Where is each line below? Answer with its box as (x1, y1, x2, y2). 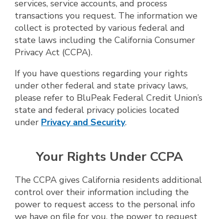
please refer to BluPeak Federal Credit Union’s (15, 91, 202, 104)
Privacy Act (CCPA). (15, 46, 92, 58)
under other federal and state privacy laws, (15, 79, 188, 91)
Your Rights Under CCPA (36, 148, 183, 165)
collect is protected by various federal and (15, 22, 185, 34)
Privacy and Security (41, 116, 125, 128)
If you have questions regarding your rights (15, 67, 188, 79)
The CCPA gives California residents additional (15, 174, 202, 186)
